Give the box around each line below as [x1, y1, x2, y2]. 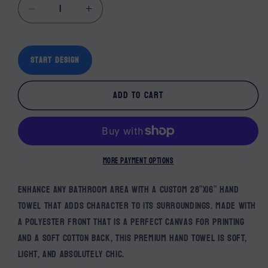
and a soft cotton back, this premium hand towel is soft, [17, 229, 248, 246]
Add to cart [113, 87, 163, 104]
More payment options [102, 154, 174, 167]
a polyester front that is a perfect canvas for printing [17, 213, 245, 230]
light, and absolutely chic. [17, 245, 124, 263]
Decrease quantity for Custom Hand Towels [31, 8, 254, 21]
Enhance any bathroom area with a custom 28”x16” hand [17, 181, 239, 198]
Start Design [30, 52, 80, 68]
